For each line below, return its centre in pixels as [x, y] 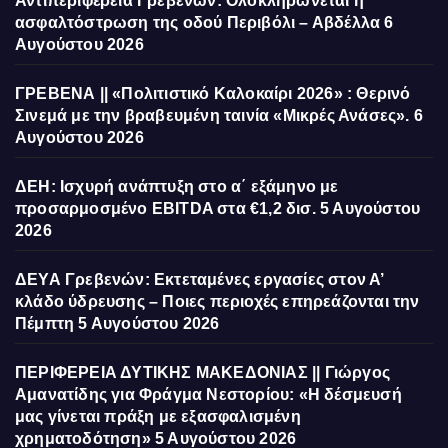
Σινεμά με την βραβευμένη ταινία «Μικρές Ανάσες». [212, 116]
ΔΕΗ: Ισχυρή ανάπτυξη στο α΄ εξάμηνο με [177, 187]
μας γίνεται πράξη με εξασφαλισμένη [158, 417]
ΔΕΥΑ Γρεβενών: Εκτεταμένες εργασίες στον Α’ [199, 280]
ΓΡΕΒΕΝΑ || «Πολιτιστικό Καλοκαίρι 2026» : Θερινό [213, 94]
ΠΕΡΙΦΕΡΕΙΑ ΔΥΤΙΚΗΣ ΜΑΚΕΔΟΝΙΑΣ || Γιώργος [203, 373]
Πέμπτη [45, 324]
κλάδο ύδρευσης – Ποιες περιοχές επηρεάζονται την [217, 302]
